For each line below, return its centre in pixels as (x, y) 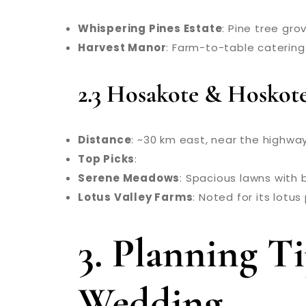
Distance (105, 139)
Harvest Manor (122, 47)
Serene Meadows (129, 178)
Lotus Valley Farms (136, 197)
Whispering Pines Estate (150, 28)
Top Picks (107, 158)
